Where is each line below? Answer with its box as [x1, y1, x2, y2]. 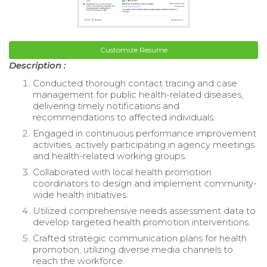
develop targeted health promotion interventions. [33, 216, 250, 228]
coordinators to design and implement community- [33, 177, 257, 189]
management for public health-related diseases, [33, 88, 243, 100]
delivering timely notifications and [33, 100, 179, 111]
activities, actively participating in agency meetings [33, 138, 254, 150]
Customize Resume [100, 45, 167, 54]
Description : [9, 59, 66, 71]
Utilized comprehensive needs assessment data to [33, 204, 256, 216]
